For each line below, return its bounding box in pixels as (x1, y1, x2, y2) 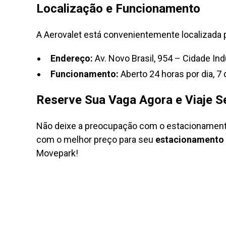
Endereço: (50, 53, 93, 64)
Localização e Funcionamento (36, 2, 200, 16)
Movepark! (36, 148, 78, 158)
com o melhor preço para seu (36, 134, 155, 145)
